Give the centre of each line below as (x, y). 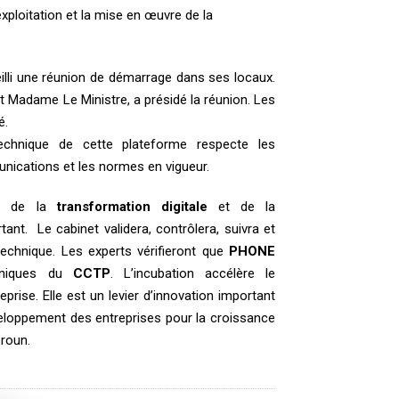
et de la (241, 206)
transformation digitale (132, 206)
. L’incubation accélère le (193, 273)
